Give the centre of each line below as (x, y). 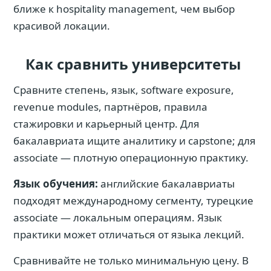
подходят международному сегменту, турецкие (133, 201)
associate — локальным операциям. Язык (118, 217)
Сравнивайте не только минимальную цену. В (131, 260)
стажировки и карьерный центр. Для (106, 124)
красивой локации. (62, 26)
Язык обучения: (56, 184)
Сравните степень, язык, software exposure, (124, 90)
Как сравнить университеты (133, 64)
